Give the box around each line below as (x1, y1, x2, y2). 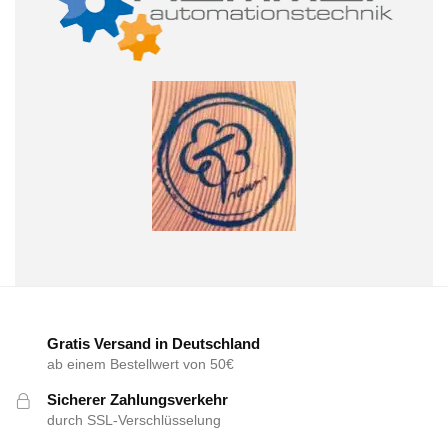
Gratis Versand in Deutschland (47, 334, 260, 352)
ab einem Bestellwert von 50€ (47, 355, 234, 372)
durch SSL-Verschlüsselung (47, 411, 221, 428)
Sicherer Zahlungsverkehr (47, 390, 228, 408)
